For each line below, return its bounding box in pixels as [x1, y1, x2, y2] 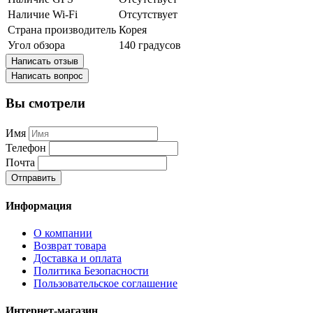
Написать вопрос [11, 70, 83, 81]
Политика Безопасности [34, 265, 149, 277]
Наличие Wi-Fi [8, 8, 78, 20]
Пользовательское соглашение [34, 277, 177, 290]
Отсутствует [119, 8, 177, 20]
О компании [34, 227, 92, 240]
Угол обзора [8, 38, 65, 51]
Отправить [11, 172, 56, 183]
